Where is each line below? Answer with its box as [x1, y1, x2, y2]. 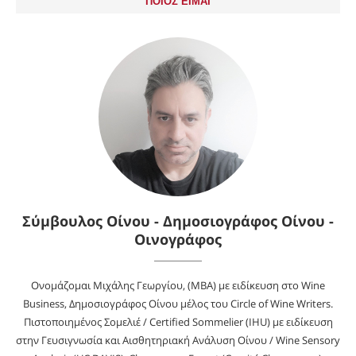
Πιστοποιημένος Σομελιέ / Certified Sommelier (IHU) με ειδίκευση [23, 315, 333, 330]
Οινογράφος [134, 230, 222, 250]
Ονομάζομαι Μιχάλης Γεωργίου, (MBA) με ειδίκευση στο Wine [31, 278, 325, 293]
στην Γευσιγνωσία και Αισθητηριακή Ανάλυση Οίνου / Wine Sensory [16, 333, 340, 348]
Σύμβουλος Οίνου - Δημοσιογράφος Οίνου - [22, 211, 334, 231]
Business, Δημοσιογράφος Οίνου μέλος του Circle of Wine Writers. [23, 296, 333, 311]
